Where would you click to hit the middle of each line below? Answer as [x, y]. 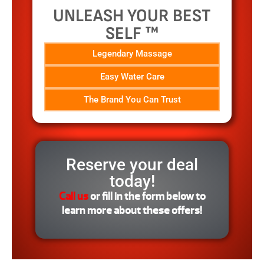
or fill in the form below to [148, 196]
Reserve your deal [132, 164]
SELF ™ [132, 33]
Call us [73, 196]
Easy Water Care [132, 76]
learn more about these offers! [132, 210]
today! [132, 181]
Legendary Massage [132, 53]
